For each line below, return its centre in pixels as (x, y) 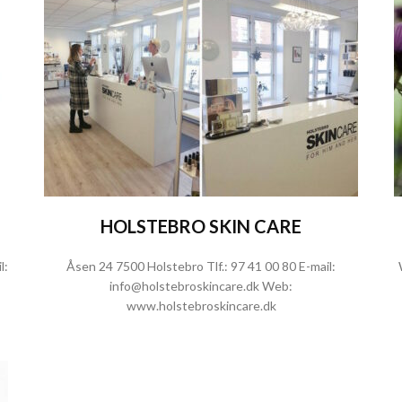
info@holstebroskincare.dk (184, 286)
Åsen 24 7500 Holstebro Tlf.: (147, 266)
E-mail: (316, 266)
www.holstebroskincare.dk (201, 306)
